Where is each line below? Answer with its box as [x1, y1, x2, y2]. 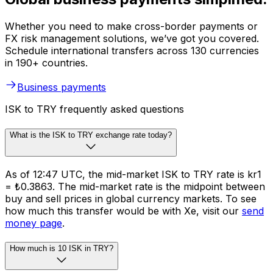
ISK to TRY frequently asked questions [5, 103, 184, 116]
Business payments [17, 81, 106, 94]
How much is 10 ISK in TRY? [10, 244, 113, 253]
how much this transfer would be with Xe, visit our [5, 204, 242, 217]
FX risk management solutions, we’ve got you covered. [5, 32, 259, 45]
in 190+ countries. [5, 57, 88, 69]
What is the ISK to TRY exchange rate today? [10, 130, 172, 140]
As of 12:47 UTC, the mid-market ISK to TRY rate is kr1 [5, 168, 261, 180]
